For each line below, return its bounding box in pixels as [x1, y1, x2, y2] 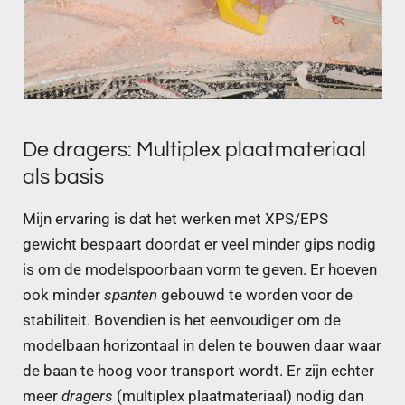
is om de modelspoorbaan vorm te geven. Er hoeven [23, 260, 377, 278]
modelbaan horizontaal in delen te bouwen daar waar [23, 336, 381, 354]
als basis [23, 167, 104, 189]
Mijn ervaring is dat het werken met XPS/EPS [23, 210, 328, 228]
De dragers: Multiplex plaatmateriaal [23, 140, 366, 162]
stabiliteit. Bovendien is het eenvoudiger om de [23, 311, 341, 329]
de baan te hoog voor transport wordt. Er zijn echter [23, 362, 374, 380]
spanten [104, 286, 157, 304]
